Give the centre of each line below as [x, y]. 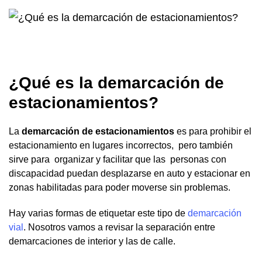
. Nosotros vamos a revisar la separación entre [119, 227]
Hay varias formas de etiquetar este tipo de [98, 213]
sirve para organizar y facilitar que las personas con [118, 160]
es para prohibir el [213, 132]
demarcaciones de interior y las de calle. [92, 242]
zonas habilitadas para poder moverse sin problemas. [120, 188]
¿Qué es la [53, 83]
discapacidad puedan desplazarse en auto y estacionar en [130, 174]
